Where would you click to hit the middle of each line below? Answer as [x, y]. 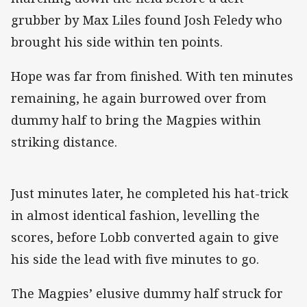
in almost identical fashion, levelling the [135, 215]
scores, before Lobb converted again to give [145, 237]
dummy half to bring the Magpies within [136, 120]
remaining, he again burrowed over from [139, 98]
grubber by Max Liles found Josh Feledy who [147, 20]
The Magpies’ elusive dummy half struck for [147, 294]
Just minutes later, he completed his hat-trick [150, 193]
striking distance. [64, 142]
